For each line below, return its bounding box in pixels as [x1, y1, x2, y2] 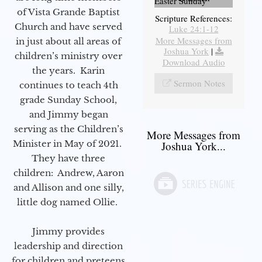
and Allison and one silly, [13, 182, 124, 194]
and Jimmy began [29, 109, 108, 120]
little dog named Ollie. [17, 196, 120, 208]
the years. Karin [32, 65, 105, 77]
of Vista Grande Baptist [17, 6, 120, 18]
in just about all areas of [16, 36, 121, 47]
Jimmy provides [32, 226, 105, 237]
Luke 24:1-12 [168, 23, 219, 35]
